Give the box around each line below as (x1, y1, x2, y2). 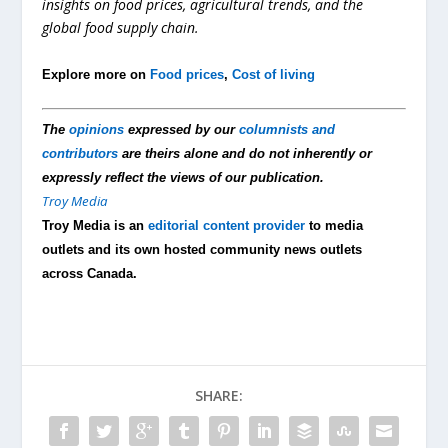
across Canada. (42, 266, 138, 282)
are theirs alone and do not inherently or (118, 146, 373, 162)
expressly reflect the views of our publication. (42, 170, 325, 186)
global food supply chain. (42, 18, 204, 38)
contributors (42, 146, 119, 162)
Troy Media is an (42, 218, 149, 234)
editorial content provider (148, 218, 306, 234)
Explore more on (42, 66, 151, 82)
